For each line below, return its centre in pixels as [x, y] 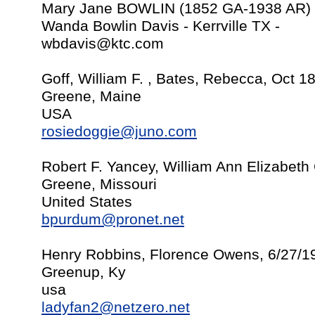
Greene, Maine [91, 96]
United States [87, 202]
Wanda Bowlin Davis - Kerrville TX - [161, 26]
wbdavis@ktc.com [103, 44]
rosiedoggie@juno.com [119, 131]
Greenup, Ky [84, 272]
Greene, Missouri [99, 184]
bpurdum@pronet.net [113, 219]
